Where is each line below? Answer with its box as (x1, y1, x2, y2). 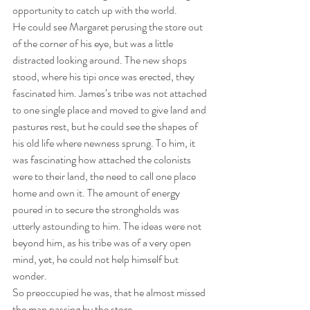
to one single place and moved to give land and (12, 102, 208, 118)
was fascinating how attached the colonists (12, 152, 193, 167)
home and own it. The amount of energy (12, 185, 182, 201)
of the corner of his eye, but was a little (12, 35, 175, 51)
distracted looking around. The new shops (12, 52, 189, 68)
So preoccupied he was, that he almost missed (12, 284, 208, 300)
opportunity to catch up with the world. (12, 2, 179, 18)
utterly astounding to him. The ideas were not (12, 218, 203, 234)
